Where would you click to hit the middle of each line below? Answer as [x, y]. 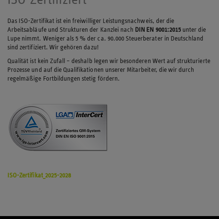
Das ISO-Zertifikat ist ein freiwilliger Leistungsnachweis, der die [91, 21]
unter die [193, 29]
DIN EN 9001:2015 [158, 29]
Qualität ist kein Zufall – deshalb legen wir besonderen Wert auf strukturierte [109, 61]
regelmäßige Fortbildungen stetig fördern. [64, 79]
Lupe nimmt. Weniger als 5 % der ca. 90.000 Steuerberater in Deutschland [106, 38]
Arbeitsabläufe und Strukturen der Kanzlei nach [71, 29]
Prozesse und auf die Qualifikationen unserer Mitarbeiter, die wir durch [101, 70]
